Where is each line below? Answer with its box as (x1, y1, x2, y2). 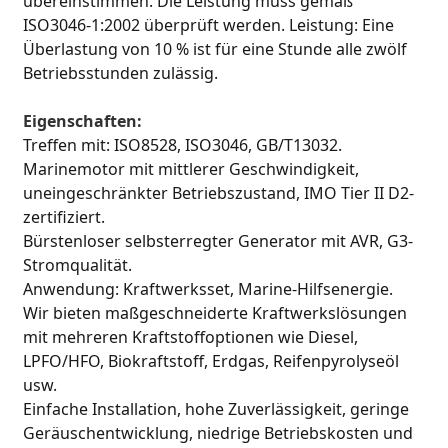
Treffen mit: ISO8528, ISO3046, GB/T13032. (23, 134, 343, 157)
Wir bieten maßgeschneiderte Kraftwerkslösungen (23, 302, 408, 325)
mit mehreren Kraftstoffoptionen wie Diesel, (23, 326, 359, 349)
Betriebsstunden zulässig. (23, 62, 219, 85)
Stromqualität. (23, 254, 133, 277)
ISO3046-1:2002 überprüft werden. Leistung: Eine (23, 14, 395, 37)
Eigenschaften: (23, 110, 143, 133)
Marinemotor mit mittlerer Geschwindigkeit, (23, 158, 360, 181)
